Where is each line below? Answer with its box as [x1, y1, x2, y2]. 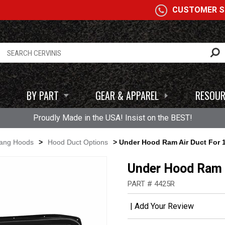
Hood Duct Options [48, 138, 108, 146]
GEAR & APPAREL [95, 88, 159, 103]
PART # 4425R [128, 179, 175, 188]
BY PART [27, 88, 59, 103]
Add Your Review [135, 201, 194, 211]
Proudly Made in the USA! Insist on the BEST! [33, 113, 192, 123]
